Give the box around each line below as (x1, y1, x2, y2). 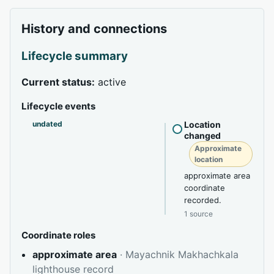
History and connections (21, 21, 167, 37)
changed (184, 130, 221, 141)
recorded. (184, 195, 221, 206)
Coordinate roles (21, 229, 95, 242)
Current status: (21, 76, 95, 89)
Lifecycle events (21, 100, 95, 113)
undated (32, 119, 62, 129)
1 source (184, 209, 213, 219)
